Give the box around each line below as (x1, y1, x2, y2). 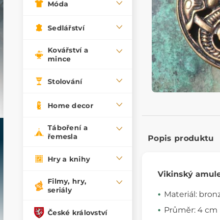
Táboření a (48, 123, 88, 133)
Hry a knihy (48, 154, 90, 164)
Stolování (48, 77, 82, 86)
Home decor (48, 101, 93, 110)
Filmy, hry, (48, 177, 87, 186)
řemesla (48, 132, 78, 141)
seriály (48, 186, 72, 195)
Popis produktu (148, 134, 214, 143)
